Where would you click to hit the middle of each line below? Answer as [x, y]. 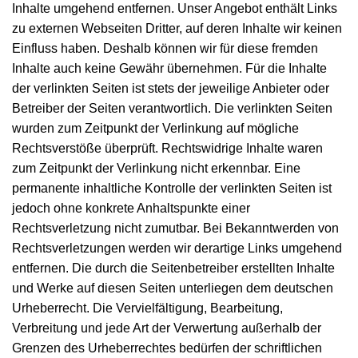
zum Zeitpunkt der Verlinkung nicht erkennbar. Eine [156, 168]
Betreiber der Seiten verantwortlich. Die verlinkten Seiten [172, 108]
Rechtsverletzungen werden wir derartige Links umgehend [177, 248]
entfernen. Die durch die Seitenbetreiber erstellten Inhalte [173, 268]
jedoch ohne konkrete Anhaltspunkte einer [131, 208]
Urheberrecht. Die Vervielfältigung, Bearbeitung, [147, 308]
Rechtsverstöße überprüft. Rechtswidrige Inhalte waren [167, 148]
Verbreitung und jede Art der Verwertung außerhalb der [167, 328]
